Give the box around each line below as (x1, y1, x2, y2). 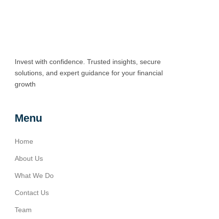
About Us (15, 154, 43, 162)
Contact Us (15, 189, 49, 197)
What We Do (15, 172, 54, 179)
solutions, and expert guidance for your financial (15, 69, 163, 77)
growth (15, 80, 36, 88)
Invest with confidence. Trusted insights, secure (15, 58, 161, 66)
